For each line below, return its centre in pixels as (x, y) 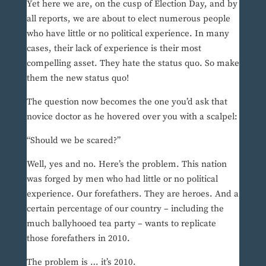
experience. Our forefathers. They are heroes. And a (132, 194)
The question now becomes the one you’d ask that (127, 102)
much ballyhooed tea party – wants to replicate (121, 224)
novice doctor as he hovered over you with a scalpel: (132, 117)
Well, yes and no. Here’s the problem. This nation (126, 164)
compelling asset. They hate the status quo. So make (133, 64)
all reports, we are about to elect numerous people (128, 19)
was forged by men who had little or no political (122, 179)
